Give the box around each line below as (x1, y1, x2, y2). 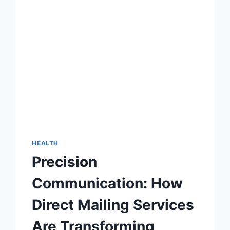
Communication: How (32, 174, 183, 192)
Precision (32, 152, 98, 170)
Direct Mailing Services (32, 196, 195, 214)
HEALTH (32, 139, 59, 147)
